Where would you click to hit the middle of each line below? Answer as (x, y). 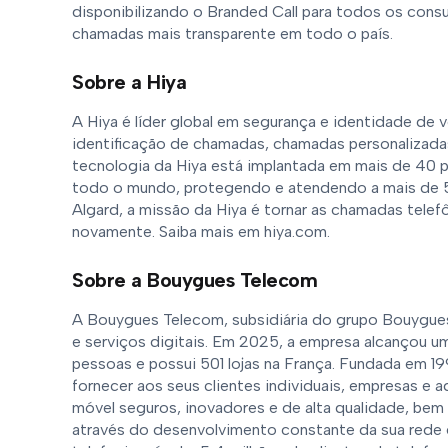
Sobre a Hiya (129, 82)
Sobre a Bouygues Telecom (194, 280)
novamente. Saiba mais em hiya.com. (201, 231)
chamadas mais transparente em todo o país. (232, 33)
